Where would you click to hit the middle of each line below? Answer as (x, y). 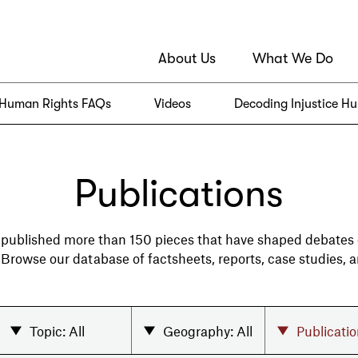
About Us (187, 59)
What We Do (293, 59)
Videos (173, 104)
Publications (179, 194)
